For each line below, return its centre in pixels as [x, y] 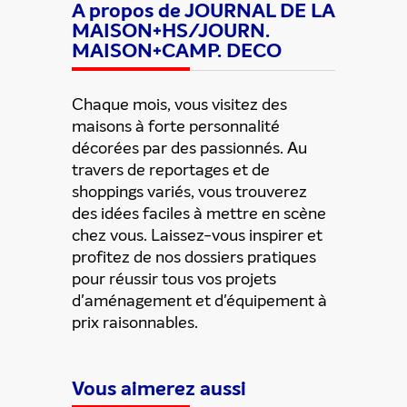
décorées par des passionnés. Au [189, 148]
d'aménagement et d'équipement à [199, 301]
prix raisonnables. [135, 323]
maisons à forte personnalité [176, 126]
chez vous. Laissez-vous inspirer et [197, 235]
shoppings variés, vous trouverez [189, 192]
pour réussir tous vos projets [174, 279]
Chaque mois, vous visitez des [179, 104]
